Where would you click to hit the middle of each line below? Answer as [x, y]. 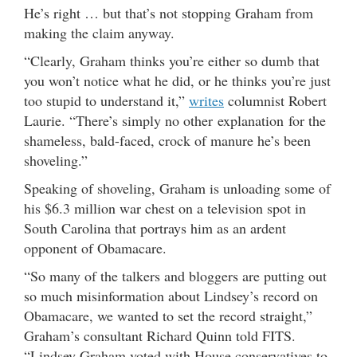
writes [206, 100]
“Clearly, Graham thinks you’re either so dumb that [172, 60]
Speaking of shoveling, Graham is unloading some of [177, 188]
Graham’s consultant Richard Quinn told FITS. [160, 335]
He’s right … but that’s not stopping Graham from [169, 12]
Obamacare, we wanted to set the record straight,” [168, 315]
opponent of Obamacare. [95, 247]
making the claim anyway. [99, 32]
